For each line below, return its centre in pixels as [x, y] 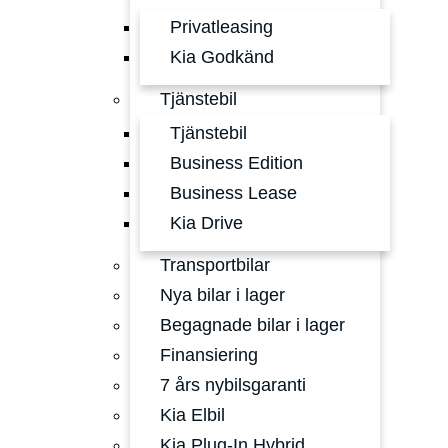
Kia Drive [206, 223]
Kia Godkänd [222, 57]
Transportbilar [215, 265]
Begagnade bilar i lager [252, 325]
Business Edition [236, 163]
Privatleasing [221, 27]
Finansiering [209, 355]
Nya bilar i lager [222, 295]
